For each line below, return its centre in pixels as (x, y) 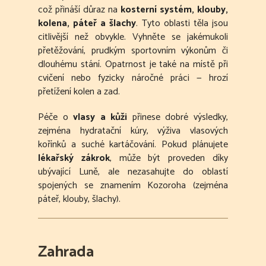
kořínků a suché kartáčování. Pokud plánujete (133, 145)
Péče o (56, 118)
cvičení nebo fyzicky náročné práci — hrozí (133, 78)
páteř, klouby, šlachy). (79, 199)
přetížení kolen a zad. (79, 92)
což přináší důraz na (79, 10)
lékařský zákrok (74, 159)
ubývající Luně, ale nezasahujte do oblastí (133, 172)
